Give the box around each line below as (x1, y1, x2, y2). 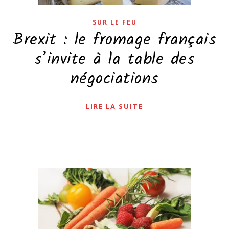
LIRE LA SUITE (86, 102, 143, 111)
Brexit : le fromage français (13, 27, 216, 53)
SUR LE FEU (92, 18, 137, 27)
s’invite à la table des (34, 47, 195, 73)
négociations (70, 66, 159, 92)
